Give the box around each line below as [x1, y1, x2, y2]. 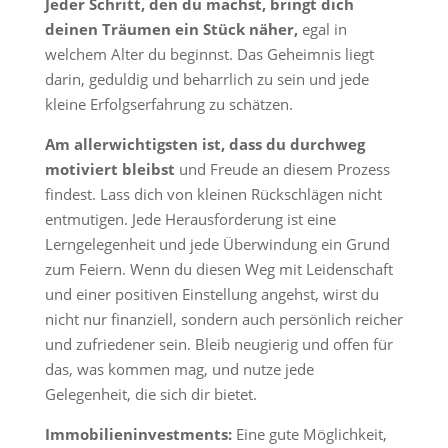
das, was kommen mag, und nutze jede [44, 359, 314, 379]
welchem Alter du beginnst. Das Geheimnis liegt [44, 44, 374, 64]
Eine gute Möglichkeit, [231, 424, 387, 444]
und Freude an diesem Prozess [174, 159, 390, 179]
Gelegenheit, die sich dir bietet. [44, 384, 257, 404]
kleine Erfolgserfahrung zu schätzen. [44, 94, 293, 114]
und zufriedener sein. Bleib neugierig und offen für [44, 334, 393, 354]
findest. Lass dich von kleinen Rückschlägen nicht [44, 184, 382, 204]
